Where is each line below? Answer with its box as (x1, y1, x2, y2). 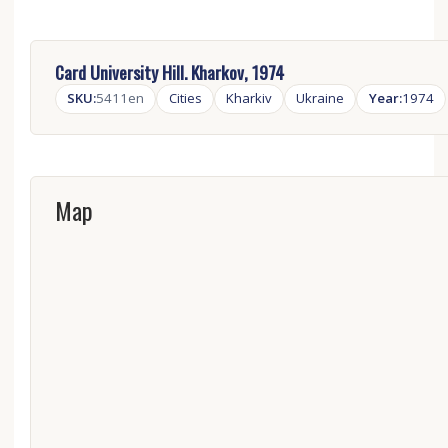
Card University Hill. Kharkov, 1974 (54, 58, 284, 85)
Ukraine (296, 89, 345, 108)
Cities (168, 89, 202, 108)
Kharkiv (225, 89, 272, 108)
